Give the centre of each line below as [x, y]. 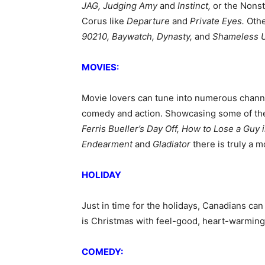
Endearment [108, 144]
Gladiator [172, 144]
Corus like [103, 21]
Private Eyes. [217, 21]
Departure [147, 21]
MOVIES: [100, 67]
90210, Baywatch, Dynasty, [138, 36]
